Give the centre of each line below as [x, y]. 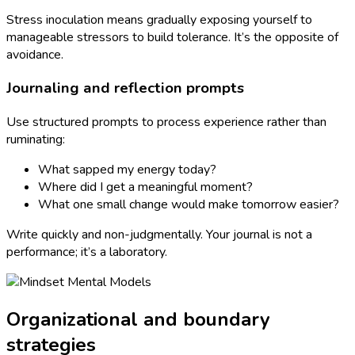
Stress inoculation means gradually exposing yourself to [159, 19]
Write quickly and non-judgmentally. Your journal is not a [159, 234]
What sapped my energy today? [127, 169]
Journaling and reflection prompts [125, 88]
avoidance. [35, 54]
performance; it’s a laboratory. [87, 252]
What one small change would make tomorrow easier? [189, 204]
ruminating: [36, 139]
